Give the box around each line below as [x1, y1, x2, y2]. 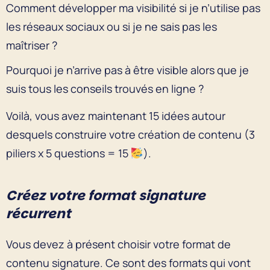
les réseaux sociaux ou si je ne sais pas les [6, 19, 217, 34]
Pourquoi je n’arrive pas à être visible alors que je [6, 62, 249, 77]
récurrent [6, 204, 71, 223]
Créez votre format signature [6, 186, 206, 205]
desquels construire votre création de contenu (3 [6, 127, 255, 142]
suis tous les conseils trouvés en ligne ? [6, 81, 206, 96]
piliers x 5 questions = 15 [6, 145, 131, 160]
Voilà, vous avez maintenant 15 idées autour [6, 108, 225, 123]
